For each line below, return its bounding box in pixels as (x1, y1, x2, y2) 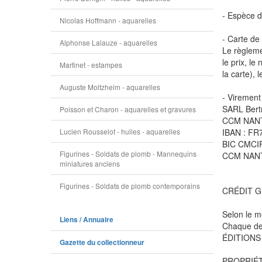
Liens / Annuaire (60, 215, 113, 225)
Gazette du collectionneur (60, 237, 144, 247)
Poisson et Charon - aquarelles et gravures (60, 104, 196, 114)
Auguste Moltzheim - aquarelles (60, 82, 160, 92)
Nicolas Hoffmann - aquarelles (60, 15, 156, 25)
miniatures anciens (60, 158, 120, 168)
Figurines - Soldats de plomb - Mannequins (60, 149, 196, 158)
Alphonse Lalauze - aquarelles (60, 37, 157, 47)
